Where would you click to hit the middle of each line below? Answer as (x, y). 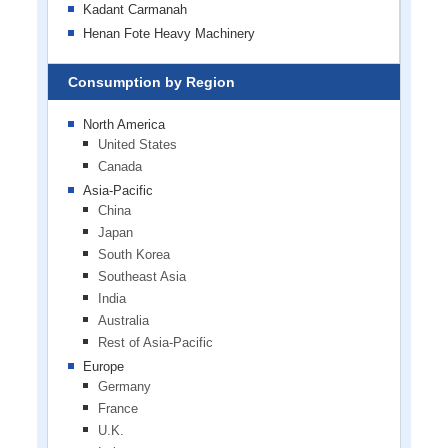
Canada (119, 166)
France (117, 408)
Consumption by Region (151, 81)
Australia (123, 320)
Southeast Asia (141, 276)
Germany (124, 386)
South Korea (133, 254)
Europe (103, 366)
